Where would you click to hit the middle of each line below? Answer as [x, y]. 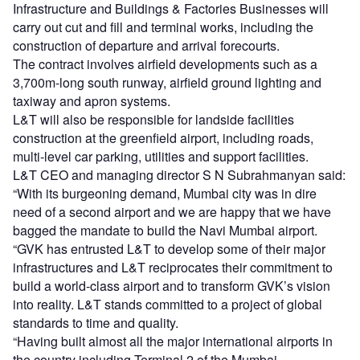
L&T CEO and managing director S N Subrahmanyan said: [179, 175]
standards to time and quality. [96, 323]
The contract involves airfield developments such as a [165, 64]
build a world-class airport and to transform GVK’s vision [172, 286]
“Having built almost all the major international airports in [173, 342]
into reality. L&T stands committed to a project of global [168, 305]
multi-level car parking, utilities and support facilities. [161, 157]
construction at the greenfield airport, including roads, [163, 138]
